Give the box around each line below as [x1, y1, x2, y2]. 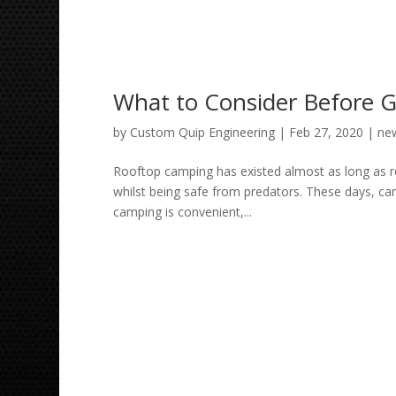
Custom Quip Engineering [129, 124, 275, 141]
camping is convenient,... [112, 203, 252, 221]
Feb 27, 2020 [288, 124, 363, 141]
